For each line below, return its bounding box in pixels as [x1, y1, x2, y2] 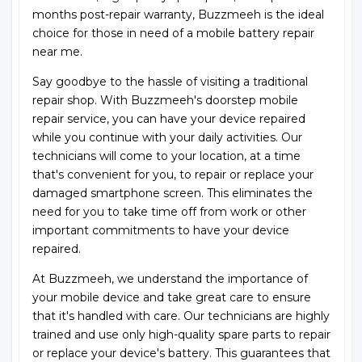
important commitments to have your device [32, 222, 289, 238]
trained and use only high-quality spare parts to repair [32, 326, 330, 342]
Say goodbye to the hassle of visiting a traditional [32, 74, 308, 89]
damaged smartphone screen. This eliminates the [32, 185, 313, 200]
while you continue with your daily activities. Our [32, 129, 302, 145]
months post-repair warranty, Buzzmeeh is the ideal [32, 6, 324, 22]
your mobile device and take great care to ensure [32, 289, 311, 305]
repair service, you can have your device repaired [32, 111, 305, 126]
